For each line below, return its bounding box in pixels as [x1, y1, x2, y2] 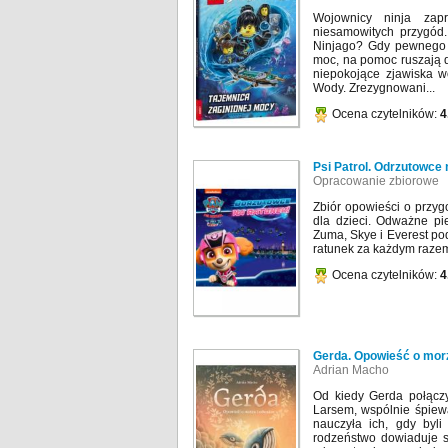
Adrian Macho [313, 363, 389, 378]
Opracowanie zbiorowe [313, 174, 439, 189]
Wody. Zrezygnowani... [313, 81, 435, 96]
